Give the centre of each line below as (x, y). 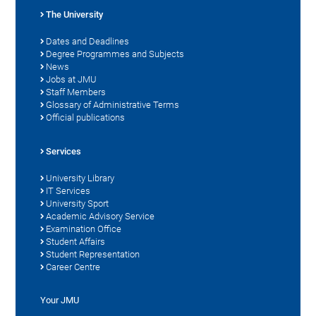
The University (75, 14)
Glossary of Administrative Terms (113, 104)
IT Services (68, 190)
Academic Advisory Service (101, 216)
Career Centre (73, 267)
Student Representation (93, 254)
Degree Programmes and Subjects (115, 54)
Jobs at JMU (72, 79)
